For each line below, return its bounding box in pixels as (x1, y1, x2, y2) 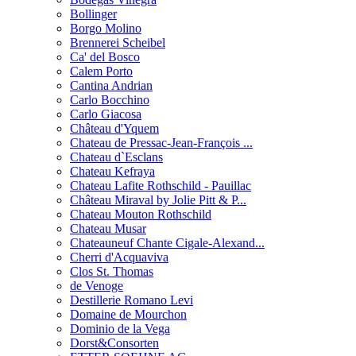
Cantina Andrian (70, 79, 153, 93)
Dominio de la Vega (70, 322, 170, 336)
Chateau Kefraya (70, 164, 155, 179)
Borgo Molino (70, 21, 141, 36)
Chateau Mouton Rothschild (70, 207, 211, 222)
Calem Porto (70, 64, 133, 79)
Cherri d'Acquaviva (70, 250, 168, 265)
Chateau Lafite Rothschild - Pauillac (70, 179, 251, 193)
